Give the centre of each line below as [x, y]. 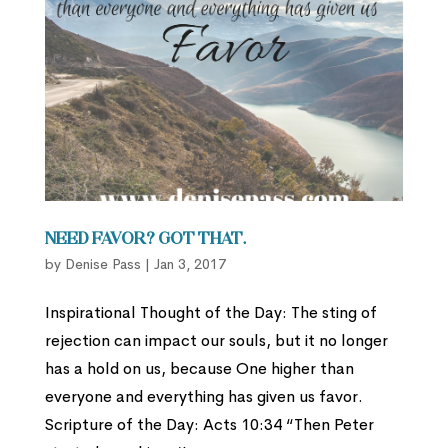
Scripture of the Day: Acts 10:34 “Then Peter [209, 425]
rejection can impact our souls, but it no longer [216, 341]
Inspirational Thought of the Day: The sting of [210, 313]
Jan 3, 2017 [189, 264]
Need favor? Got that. [145, 240]
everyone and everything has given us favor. [203, 397]
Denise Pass [102, 264]
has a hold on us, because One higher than [199, 369]
